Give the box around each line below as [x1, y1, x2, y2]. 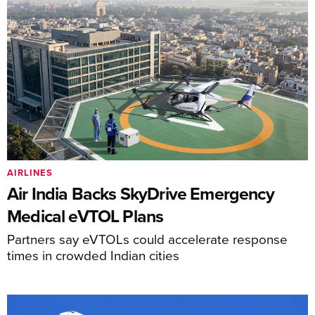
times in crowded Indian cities [7, 245, 179, 265]
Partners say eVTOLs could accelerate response [7, 229, 288, 249]
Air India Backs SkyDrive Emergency [7, 181, 274, 207]
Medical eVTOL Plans [7, 203, 164, 229]
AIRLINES [7, 166, 53, 180]
